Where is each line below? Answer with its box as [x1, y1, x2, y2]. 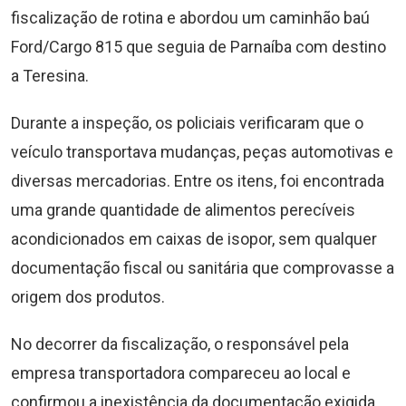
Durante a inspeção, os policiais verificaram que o [11, 113, 363, 132]
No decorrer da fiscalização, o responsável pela [11, 334, 349, 353]
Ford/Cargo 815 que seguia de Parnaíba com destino [11, 37, 386, 56]
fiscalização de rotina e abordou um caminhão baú [11, 8, 370, 27]
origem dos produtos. [11, 287, 165, 306]
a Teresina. [11, 66, 89, 85]
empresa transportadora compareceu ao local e [11, 363, 351, 382]
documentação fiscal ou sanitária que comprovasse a [11, 258, 394, 277]
